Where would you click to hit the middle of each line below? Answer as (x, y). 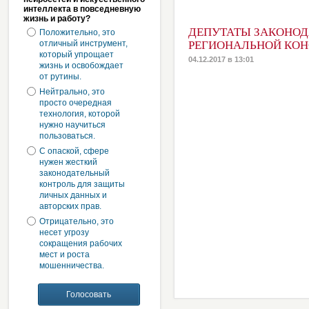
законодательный (74, 173)
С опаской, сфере (74, 151)
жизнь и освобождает (81, 66)
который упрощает (77, 54)
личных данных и (73, 195)
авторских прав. (70, 206)
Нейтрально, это (72, 92)
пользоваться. (67, 136)
